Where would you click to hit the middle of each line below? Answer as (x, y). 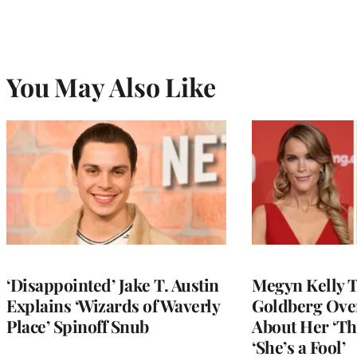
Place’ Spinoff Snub (78, 326)
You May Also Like (111, 86)
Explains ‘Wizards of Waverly (113, 305)
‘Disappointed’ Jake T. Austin (113, 284)
